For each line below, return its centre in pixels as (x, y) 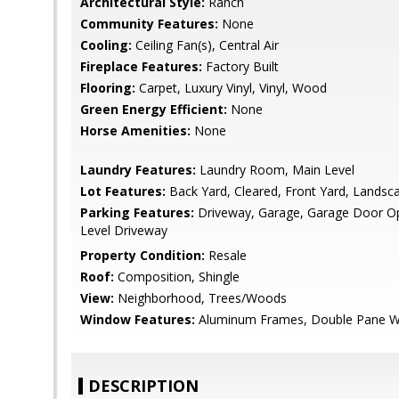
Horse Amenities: (135, 130)
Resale (226, 255)
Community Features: (149, 24)
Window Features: (138, 319)
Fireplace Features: (141, 66)
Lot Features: (123, 191)
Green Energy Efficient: (154, 109)
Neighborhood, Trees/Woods (200, 298)
